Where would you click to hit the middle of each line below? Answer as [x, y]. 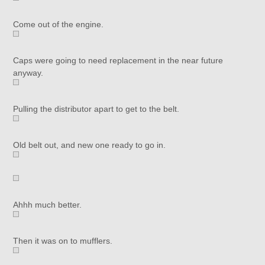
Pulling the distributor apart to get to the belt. [96, 109]
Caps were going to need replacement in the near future [118, 60]
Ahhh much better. [48, 205]
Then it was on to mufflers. [63, 241]
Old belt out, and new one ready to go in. [90, 145]
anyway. [28, 73]
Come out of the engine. [59, 24]
